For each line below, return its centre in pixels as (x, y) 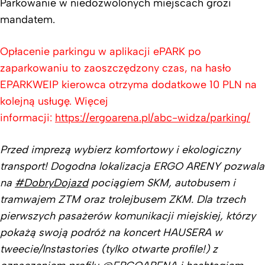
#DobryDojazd (51, 182)
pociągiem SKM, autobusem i (162, 182)
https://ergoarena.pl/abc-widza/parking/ (153, 117)
